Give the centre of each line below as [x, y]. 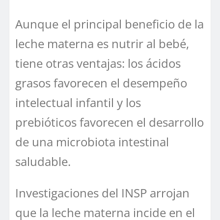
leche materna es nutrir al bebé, [102, 43]
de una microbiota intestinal [92, 141]
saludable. [43, 161]
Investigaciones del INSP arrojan [102, 192]
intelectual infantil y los [78, 102]
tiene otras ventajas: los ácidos [98, 63]
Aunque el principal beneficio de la [110, 24]
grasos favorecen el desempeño [101, 82]
